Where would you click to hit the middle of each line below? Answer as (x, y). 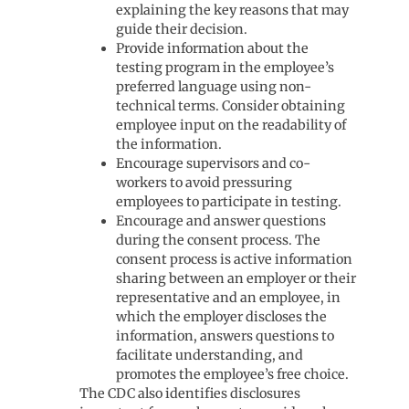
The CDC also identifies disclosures (190, 393)
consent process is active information (235, 259)
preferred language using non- (214, 87)
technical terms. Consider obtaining (231, 106)
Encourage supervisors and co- (214, 163)
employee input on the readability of (231, 125)
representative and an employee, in (229, 298)
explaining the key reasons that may (233, 10)
